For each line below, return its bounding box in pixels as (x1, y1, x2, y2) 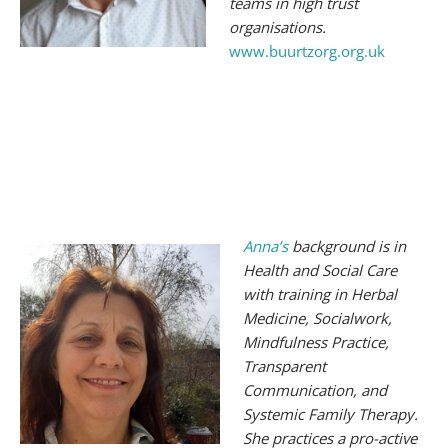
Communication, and (242, 379, 387, 400)
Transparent (242, 355, 326, 376)
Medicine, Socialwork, (242, 307, 392, 328)
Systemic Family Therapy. (242, 403, 418, 424)
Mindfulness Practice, (242, 331, 389, 352)
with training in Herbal (242, 283, 397, 304)
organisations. (228, 16, 326, 37)
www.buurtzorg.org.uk (228, 40, 389, 61)
